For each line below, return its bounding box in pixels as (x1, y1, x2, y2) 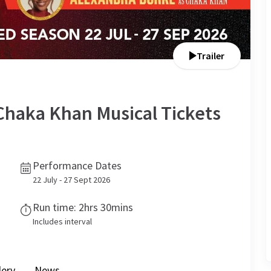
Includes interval (33, 216, 92, 227)
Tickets (157, 101, 221, 125)
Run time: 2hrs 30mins (33, 200, 133, 214)
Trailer (197, 50, 224, 62)
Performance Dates (33, 158, 122, 172)
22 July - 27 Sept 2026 (33, 174, 110, 185)
